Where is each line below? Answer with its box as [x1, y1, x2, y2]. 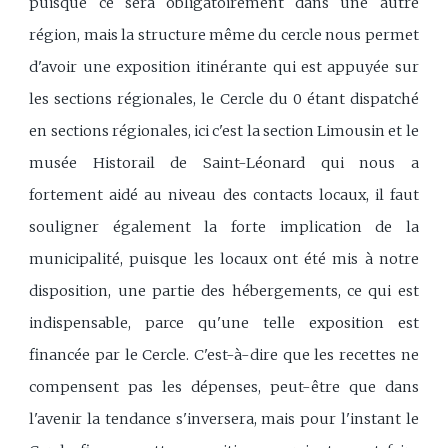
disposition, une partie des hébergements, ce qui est [29, 281, 419, 300]
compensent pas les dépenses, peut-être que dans [29, 377, 419, 396]
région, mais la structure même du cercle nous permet [29, 25, 419, 44]
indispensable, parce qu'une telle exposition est [29, 313, 419, 332]
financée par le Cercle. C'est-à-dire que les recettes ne [29, 345, 419, 364]
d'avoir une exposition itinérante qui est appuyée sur [29, 57, 419, 76]
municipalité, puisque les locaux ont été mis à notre [29, 249, 419, 268]
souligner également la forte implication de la [29, 217, 419, 236]
